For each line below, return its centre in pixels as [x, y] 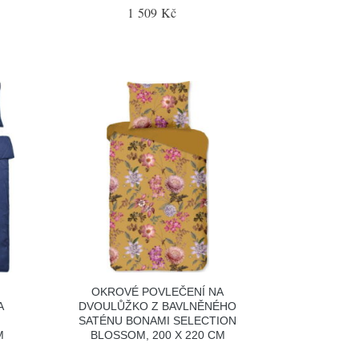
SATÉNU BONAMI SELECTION [158, 320]
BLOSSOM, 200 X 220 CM [157, 335]
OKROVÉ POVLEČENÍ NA [158, 291]
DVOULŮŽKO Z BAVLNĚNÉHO [158, 306]
